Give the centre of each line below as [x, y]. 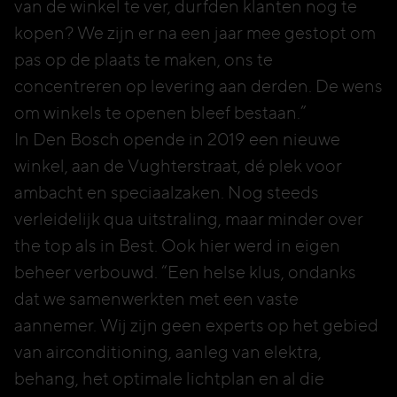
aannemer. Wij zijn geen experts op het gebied [196, 325]
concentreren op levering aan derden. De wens [198, 86]
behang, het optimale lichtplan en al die [169, 378]
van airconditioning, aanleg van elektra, [168, 352]
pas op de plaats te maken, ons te [144, 59]
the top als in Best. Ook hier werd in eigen [177, 245]
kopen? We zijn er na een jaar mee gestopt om [195, 33]
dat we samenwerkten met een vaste [156, 299]
